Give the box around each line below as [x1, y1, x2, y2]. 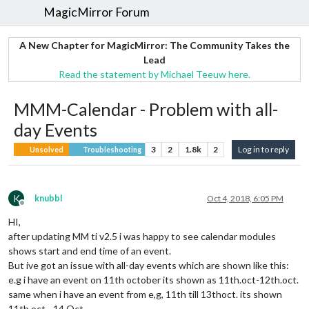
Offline [21, 202, 48, 213]
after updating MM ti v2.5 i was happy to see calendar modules [8, 230, 276, 242]
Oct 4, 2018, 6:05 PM [207, 192, 283, 203]
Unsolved [29, 145, 63, 154]
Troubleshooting [81, 145, 141, 154]
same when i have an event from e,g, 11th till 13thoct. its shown [8, 288, 282, 300]
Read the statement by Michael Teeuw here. [59, 68, 250, 80]
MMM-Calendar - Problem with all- [14, 98, 278, 119]
